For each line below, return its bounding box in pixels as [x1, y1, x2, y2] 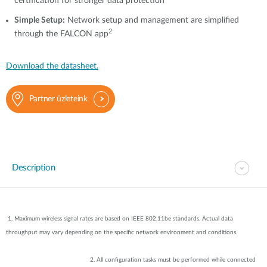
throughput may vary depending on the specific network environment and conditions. [6, 229, 260, 235]
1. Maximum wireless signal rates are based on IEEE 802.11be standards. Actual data [6, 216, 233, 222]
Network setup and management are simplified [65, 16, 239, 24]
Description [12, 163, 55, 172]
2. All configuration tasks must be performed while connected [6, 257, 256, 263]
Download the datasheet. [6, 62, 98, 70]
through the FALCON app [14, 30, 108, 38]
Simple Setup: [14, 16, 65, 24]
